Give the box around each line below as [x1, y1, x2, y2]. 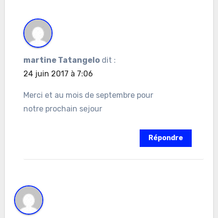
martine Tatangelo [23, 55, 100, 65]
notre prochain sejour [23, 104, 102, 113]
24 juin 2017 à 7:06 [23, 69, 93, 78]
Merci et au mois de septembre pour [23, 90, 153, 100]
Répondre [148, 134, 183, 143]
